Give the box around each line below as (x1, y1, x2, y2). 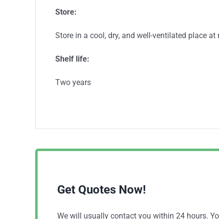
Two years (55, 77, 91, 87)
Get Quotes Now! (57, 182, 146, 197)
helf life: (60, 54, 89, 64)
